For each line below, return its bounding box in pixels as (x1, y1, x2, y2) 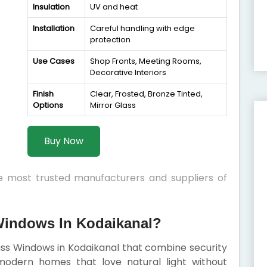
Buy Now (44, 134, 83, 148)
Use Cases (33, 55, 74, 67)
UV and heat (90, 1, 138, 13)
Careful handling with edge (90, 23, 195, 34)
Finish (33, 88, 54, 100)
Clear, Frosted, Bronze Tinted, (90, 88, 203, 100)
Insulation (33, 1, 70, 13)
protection (90, 34, 131, 45)
